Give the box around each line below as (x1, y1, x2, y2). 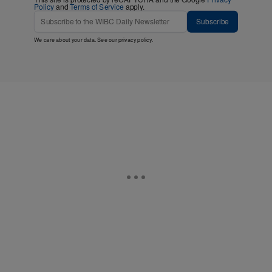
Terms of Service (70, 1, 124, 12)
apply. (123, 1, 145, 12)
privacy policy (118, 35, 152, 44)
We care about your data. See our (34, 35, 118, 44)
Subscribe (196, 16, 229, 27)
